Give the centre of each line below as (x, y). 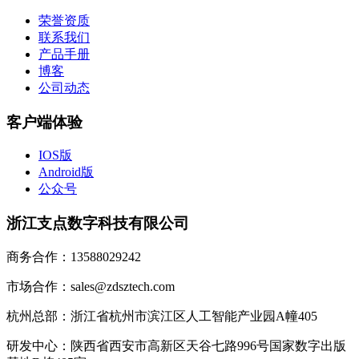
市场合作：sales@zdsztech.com (91, 286)
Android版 (66, 172)
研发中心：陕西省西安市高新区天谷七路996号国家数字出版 (176, 345)
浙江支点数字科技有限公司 (98, 223)
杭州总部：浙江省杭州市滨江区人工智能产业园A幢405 (162, 316)
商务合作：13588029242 (74, 256)
